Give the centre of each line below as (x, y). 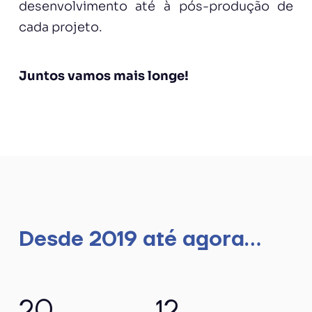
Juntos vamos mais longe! (103, 76)
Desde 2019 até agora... (140, 239)
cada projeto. (60, 27)
